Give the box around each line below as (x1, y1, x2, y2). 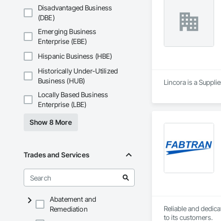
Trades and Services (24, 150, 89, 159)
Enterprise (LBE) (38, 100, 87, 109)
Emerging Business (38, 27, 97, 36)
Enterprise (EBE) (38, 37, 87, 46)
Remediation (50, 205, 88, 214)
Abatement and (50, 195, 96, 204)
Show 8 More (30, 118, 72, 127)
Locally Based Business (38, 90, 109, 99)
